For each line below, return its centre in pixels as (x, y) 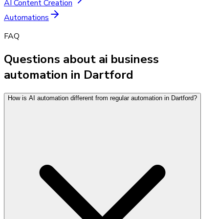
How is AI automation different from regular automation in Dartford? (102, 98)
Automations (26, 17)
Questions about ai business (81, 59)
